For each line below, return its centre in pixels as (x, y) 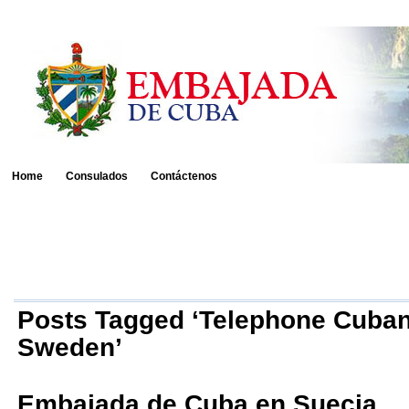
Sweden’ (70, 347)
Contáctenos (184, 176)
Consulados (97, 176)
